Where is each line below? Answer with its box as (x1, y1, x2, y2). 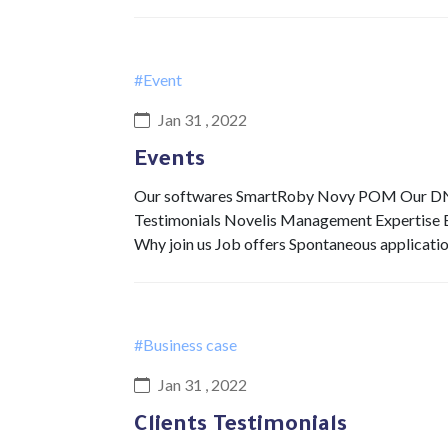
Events (134, 150, 205, 174)
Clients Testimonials (134, 415, 347, 439)
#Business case (134, 335, 237, 354)
